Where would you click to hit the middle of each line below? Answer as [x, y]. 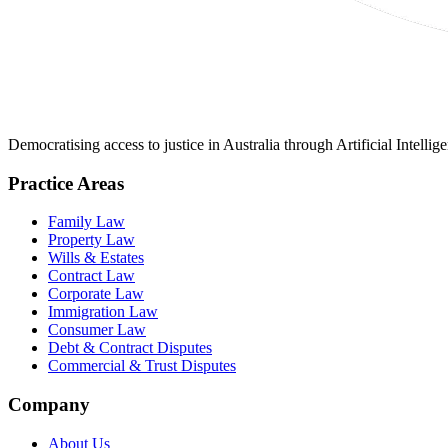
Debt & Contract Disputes [130, 348]
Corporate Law [96, 294]
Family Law [86, 222]
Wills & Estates [96, 258]
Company [49, 405]
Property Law [91, 240]
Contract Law [91, 276]
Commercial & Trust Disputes [142, 366]
